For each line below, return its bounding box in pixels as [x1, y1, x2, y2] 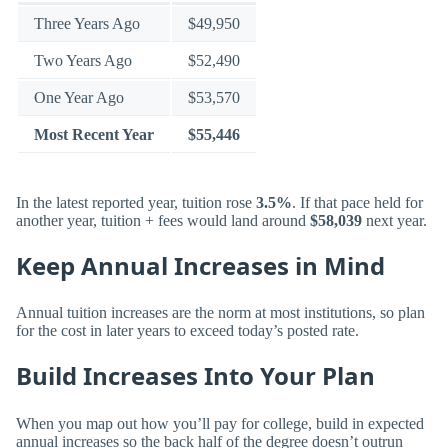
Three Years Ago [34, 15, 140, 33]
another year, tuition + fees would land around [16, 211, 310, 229]
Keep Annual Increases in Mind [16, 248, 385, 282]
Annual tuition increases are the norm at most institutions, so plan [16, 304, 425, 322]
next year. [362, 211, 427, 229]
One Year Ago [34, 89, 124, 107]
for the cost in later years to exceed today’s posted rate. [16, 322, 359, 340]
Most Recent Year [34, 126, 154, 144]
